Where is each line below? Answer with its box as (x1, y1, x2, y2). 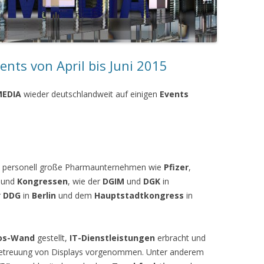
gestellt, (35, 232, 70, 243)
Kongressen (17, 176, 68, 187)
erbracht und (155, 232, 206, 243)
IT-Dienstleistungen (70, 232, 155, 243)
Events (160, 88, 189, 100)
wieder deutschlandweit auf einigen (24, 88, 160, 100)
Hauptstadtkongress (94, 190, 186, 201)
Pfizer (164, 161, 189, 173)
